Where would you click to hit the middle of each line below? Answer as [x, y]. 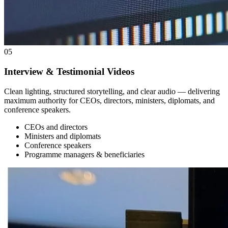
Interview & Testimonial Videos [69, 71]
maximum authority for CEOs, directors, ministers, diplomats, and [109, 100]
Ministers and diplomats [63, 136]
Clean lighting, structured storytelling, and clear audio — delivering [112, 91]
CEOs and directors [56, 127]
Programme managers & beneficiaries [84, 154]
